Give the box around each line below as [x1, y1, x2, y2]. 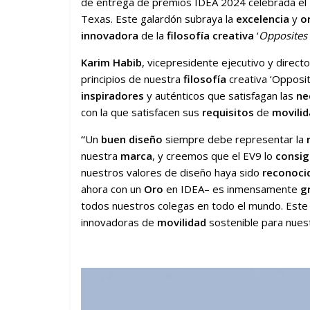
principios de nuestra [81, 72, 183, 86]
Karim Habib [81, 55, 142, 69]
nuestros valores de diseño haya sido [81, 165, 262, 179]
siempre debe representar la [163, 132, 307, 146]
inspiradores [81, 89, 144, 102]
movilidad [157, 215, 206, 229]
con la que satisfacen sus [81, 105, 202, 119]
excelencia [236, 12, 289, 26]
